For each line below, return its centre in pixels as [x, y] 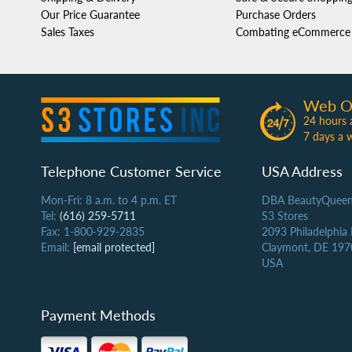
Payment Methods [98, 315]
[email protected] [114, 247]
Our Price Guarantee [90, 15]
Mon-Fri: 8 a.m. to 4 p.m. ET [109, 200]
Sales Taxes [68, 32]
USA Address [302, 171]
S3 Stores [284, 216]
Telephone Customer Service [131, 171]
